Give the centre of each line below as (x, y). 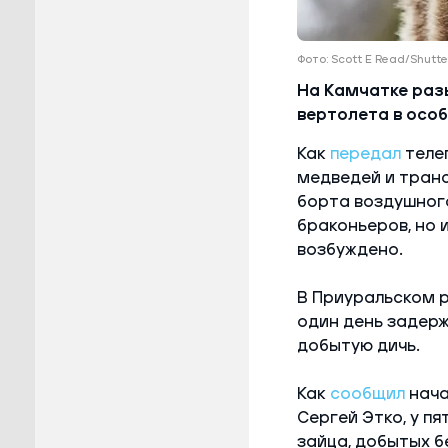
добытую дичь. (358, 345)
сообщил (367, 393)
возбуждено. (349, 249)
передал (365, 153)
